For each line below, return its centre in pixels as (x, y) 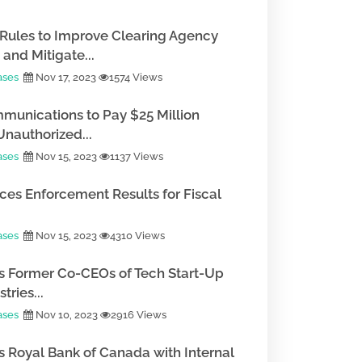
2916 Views (139, 315)
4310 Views (137, 236)
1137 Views (137, 156)
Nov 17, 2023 (66, 77)
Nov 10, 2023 (67, 315)
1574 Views (136, 77)
